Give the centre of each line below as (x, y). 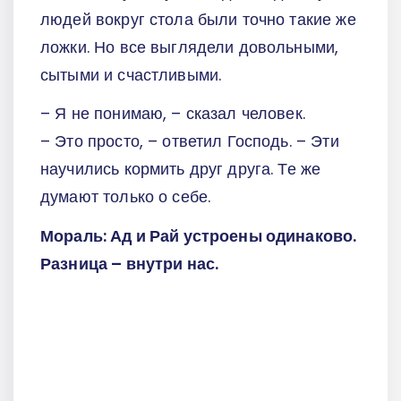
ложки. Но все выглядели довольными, (190, 47)
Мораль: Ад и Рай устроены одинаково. (199, 236)
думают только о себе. (126, 197)
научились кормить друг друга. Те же (181, 169)
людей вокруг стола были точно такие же (198, 19)
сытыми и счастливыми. (131, 74)
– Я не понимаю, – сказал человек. (173, 114)
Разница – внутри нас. (130, 264)
